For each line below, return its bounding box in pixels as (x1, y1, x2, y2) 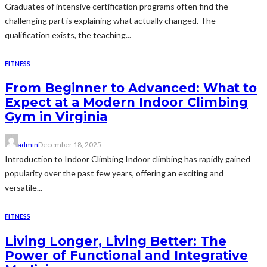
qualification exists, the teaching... (5, 29, 131, 40)
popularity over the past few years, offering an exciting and (5, 168, 223, 179)
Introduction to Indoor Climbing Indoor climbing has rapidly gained (5, 154, 250, 164)
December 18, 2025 (38, 140, 101, 150)
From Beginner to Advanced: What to (5, 80, 257, 96)
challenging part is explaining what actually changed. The (5, 15, 216, 26)
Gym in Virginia (5, 109, 107, 125)
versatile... (5, 182, 42, 193)
